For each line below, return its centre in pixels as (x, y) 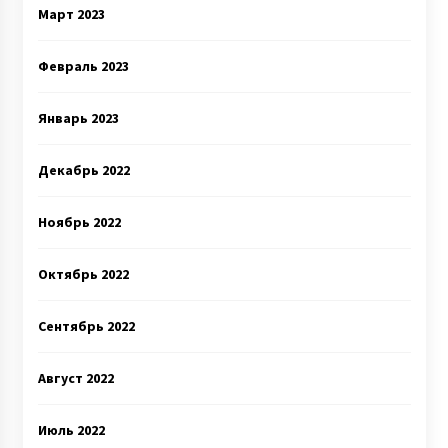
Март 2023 (71, 14)
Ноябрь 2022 (79, 222)
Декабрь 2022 (83, 170)
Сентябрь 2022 (86, 326)
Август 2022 (75, 378)
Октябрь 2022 (83, 274)
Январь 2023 (78, 118)
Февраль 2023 (83, 66)
